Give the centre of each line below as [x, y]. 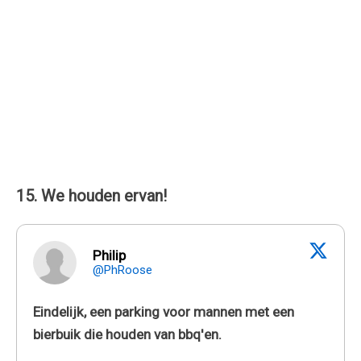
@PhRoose [122, 270]
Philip [109, 255]
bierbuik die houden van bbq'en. [127, 334]
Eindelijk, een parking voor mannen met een [164, 311]
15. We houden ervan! [91, 195]
